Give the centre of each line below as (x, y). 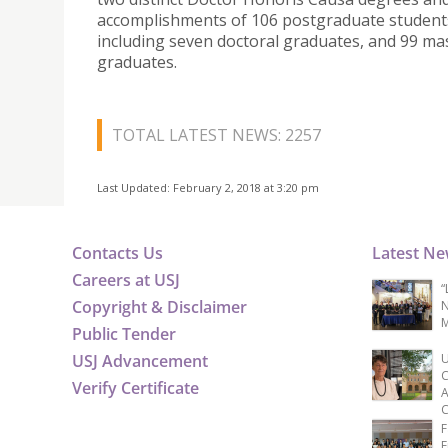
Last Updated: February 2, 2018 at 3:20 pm (208, 188)
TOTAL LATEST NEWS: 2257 (216, 135)
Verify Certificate (135, 388)
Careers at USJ (126, 280)
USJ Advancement (140, 361)
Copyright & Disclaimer (159, 307)
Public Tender (124, 334)
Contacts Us (117, 253)
